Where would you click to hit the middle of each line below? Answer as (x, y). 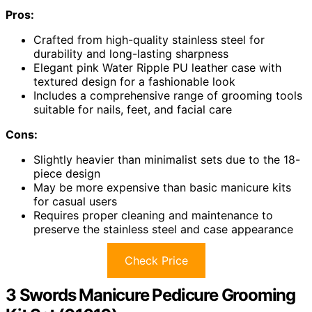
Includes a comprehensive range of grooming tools (168, 95)
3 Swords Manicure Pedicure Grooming (150, 295)
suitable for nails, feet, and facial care (133, 109)
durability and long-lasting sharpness (131, 53)
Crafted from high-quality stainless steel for (149, 39)
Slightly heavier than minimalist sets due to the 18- (167, 159)
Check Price (156, 260)
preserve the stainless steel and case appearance (163, 229)
